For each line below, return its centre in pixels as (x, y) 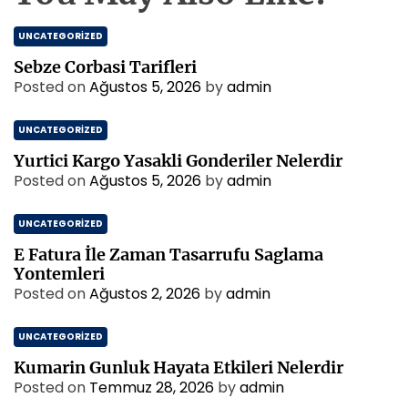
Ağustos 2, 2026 (145, 294)
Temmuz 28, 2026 (152, 388)
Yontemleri (59, 274)
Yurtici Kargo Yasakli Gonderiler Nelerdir (178, 161)
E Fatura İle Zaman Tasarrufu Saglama (168, 255)
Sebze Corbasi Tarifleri (105, 67)
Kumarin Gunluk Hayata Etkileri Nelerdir (178, 367)
